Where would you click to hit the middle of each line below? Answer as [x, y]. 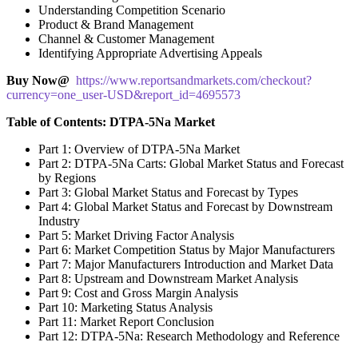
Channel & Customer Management [126, 38]
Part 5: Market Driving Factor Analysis [136, 235]
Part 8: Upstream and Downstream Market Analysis [168, 278]
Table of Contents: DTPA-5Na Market [111, 121]
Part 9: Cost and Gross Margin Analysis [138, 292]
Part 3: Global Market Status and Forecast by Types [168, 192]
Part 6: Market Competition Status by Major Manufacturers [187, 249]
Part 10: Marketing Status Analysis [125, 307]
